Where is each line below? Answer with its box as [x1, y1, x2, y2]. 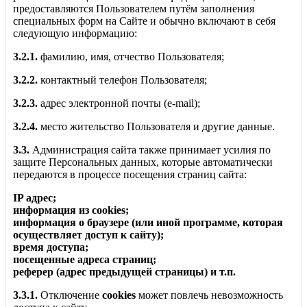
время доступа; [13, 241, 88, 254]
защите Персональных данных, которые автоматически [13, 156, 273, 169]
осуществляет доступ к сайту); [13, 229, 164, 241]
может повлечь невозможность [138, 289, 283, 302]
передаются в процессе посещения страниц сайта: [13, 169, 247, 181]
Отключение [40, 289, 102, 302]
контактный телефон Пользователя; [40, 74, 207, 86]
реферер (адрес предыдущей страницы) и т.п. [13, 266, 236, 278]
